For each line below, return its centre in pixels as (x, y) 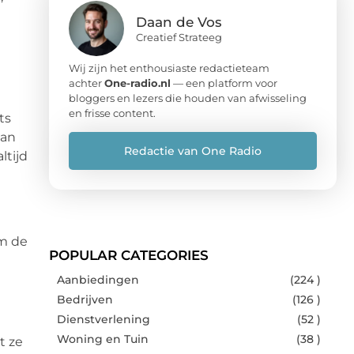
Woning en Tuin (103, 339)
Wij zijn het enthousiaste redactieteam (169, 68)
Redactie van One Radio (193, 151)
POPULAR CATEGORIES (129, 255)
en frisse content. (112, 113)
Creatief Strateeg (179, 37)
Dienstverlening (104, 319)
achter (87, 83)
